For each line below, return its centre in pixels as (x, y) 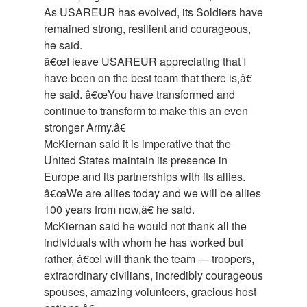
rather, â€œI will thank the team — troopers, (149, 259)
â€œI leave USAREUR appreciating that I (145, 62)
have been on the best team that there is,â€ (148, 78)
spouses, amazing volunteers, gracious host (150, 292)
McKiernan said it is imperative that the (137, 144)
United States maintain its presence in (136, 160)
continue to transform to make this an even (146, 111)
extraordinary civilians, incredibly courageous (153, 275)
